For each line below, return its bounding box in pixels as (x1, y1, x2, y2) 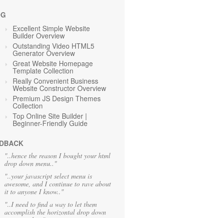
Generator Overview (13, 48, 75, 58)
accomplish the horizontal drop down (4, 207, 106, 217)
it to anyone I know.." (4, 187, 64, 196)
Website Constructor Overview (13, 83, 106, 93)
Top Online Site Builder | (13, 111, 87, 121)
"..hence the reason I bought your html (4, 151, 110, 160)
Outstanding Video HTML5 (13, 41, 94, 51)
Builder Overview (13, 31, 65, 40)
